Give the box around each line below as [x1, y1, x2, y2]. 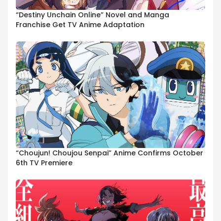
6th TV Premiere [16, 158, 73, 168]
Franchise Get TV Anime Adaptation [16, 20, 145, 30]
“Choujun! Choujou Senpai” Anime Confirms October [16, 148, 203, 158]
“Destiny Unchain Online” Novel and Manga [16, 10, 169, 20]
